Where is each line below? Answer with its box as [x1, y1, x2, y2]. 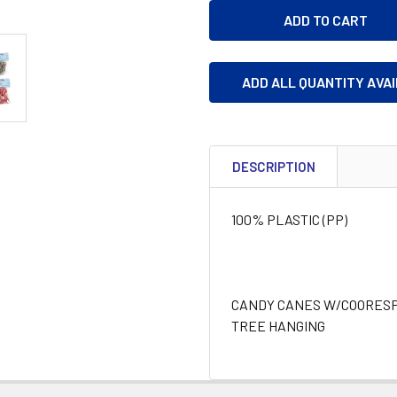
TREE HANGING [231, 316, 325, 334]
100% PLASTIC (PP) [231, 210, 347, 228]
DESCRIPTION [232, 158, 315, 175]
